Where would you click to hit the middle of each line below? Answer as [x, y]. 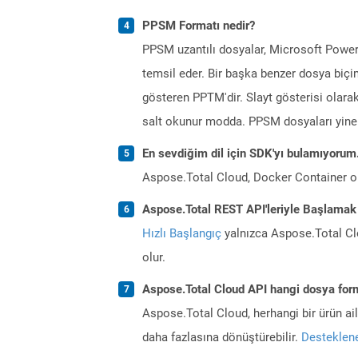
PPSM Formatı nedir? [199, 25]
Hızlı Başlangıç [182, 233]
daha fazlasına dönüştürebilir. [222, 337]
